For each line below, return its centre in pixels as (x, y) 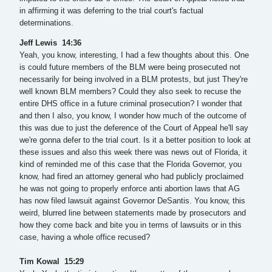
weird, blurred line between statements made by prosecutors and (133, 213)
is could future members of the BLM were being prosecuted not (130, 67)
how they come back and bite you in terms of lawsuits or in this (131, 225)
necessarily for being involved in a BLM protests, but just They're (134, 79)
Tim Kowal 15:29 (53, 261)
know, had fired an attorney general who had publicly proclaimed (131, 176)
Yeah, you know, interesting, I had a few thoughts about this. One (134, 55)
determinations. (46, 23)
